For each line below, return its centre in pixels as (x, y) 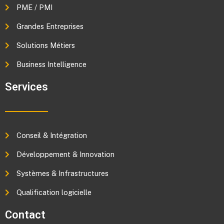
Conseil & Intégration (51, 135)
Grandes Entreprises (50, 26)
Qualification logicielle (54, 192)
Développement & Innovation (65, 154)
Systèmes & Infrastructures (62, 173)
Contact (25, 215)
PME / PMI (34, 7)
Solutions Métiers (45, 45)
